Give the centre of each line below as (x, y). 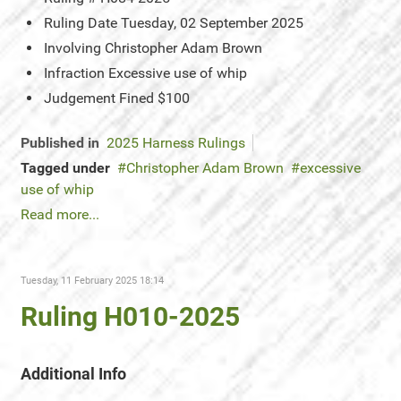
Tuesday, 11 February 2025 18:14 (92, 281)
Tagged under (65, 168)
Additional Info (73, 374)
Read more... (60, 214)
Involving (73, 48)
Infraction (74, 73)
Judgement (80, 98)
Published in (60, 143)
